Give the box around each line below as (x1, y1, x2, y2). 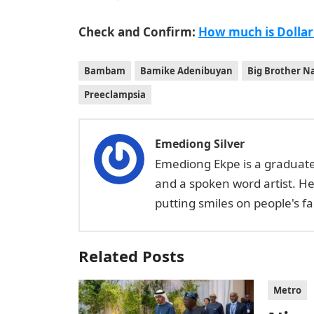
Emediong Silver (155, 136, 245, 151)
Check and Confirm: (78, 24, 198, 40)
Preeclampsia (84, 88, 146, 101)
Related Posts (78, 245, 184, 266)
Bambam (84, 64, 125, 77)
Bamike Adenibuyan (140, 64, 233, 77)
